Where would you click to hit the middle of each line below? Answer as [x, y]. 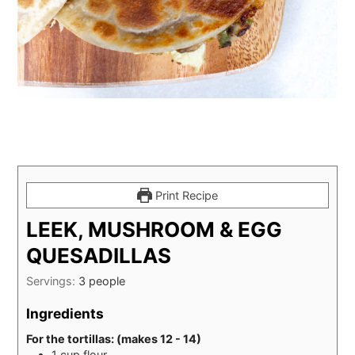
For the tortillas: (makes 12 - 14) [114, 338]
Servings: [53, 281]
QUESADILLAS [99, 255]
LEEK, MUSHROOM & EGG [155, 229]
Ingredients [65, 314]
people [107, 281]
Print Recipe [185, 195]
